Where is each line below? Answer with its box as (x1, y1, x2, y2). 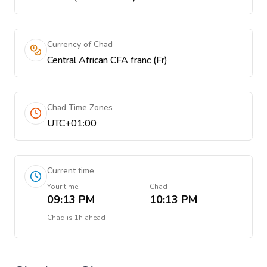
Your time (47, 182, 78, 191)
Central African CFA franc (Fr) (47, 54, 167, 67)
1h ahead (74, 213, 105, 222)
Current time (47, 165, 94, 176)
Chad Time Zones (47, 102, 113, 113)
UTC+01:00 (47, 117, 97, 130)
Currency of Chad (47, 39, 113, 50)
